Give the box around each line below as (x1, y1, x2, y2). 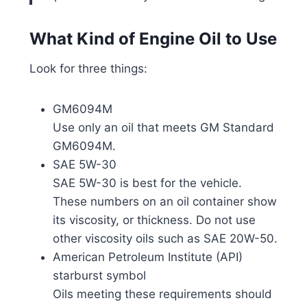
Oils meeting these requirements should (52, 286, 272, 301)
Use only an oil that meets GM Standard (52, 120, 274, 134)
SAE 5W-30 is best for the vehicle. (52, 175, 242, 190)
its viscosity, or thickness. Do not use (52, 212, 256, 227)
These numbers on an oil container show (52, 194, 277, 208)
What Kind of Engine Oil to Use (29, 28, 277, 49)
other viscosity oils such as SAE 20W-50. (52, 231, 278, 245)
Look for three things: (29, 61, 147, 75)
